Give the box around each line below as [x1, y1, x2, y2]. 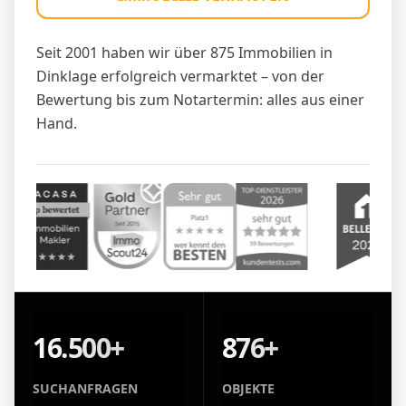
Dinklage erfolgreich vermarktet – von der [36, 65, 324, 86]
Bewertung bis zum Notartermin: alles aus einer [36, 89, 364, 110]
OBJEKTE [221, 379, 275, 397]
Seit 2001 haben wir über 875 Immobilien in [36, 42, 333, 63]
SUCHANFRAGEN [33, 379, 138, 397]
